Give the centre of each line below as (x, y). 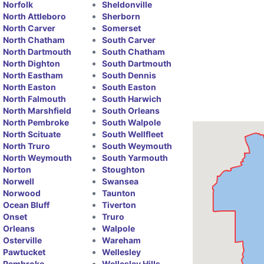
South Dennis (129, 75)
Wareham (121, 240)
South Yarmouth (135, 157)
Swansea (120, 181)
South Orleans (131, 110)
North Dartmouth (37, 51)
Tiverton (119, 204)
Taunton (118, 193)
